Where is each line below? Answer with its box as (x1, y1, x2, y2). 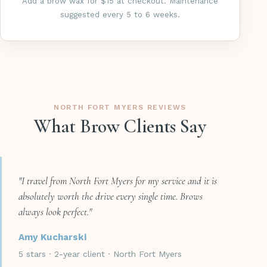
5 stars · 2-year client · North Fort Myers (18, 249, 182, 259)
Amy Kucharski (18, 232, 86, 243)
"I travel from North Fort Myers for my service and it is (18, 175, 217, 188)
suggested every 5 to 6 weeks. (60, 10, 181, 20)
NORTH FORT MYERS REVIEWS (54, 103, 187, 112)
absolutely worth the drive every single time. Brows (18, 190, 203, 203)
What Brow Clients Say (34, 114, 206, 138)
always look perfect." (18, 206, 92, 219)
